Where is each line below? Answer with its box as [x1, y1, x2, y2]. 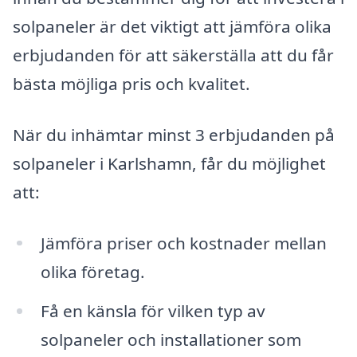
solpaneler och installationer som [40, 328, 301, 351]
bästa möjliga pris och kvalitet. [13, 73, 250, 96]
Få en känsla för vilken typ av [40, 300, 265, 323]
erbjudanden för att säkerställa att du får [13, 44, 334, 67]
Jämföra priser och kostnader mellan [40, 231, 327, 254]
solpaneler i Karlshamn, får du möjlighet [13, 151, 326, 175]
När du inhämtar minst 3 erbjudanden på [13, 123, 335, 146]
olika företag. [40, 260, 145, 283]
